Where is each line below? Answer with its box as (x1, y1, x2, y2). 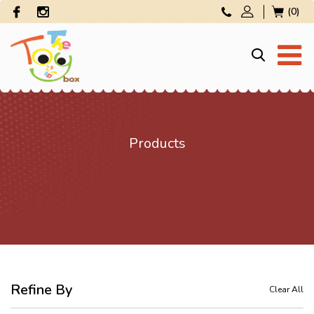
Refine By (11, 280, 72, 300)
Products (128, 134, 186, 153)
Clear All (269, 284, 303, 296)
